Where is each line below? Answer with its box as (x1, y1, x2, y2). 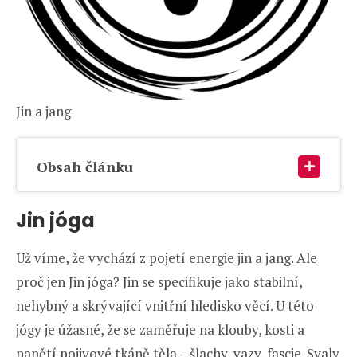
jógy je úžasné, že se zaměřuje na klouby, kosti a (16, 320, 304, 339)
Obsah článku (37, 156, 133, 176)
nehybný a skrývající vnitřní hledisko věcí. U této (16, 296, 314, 315)
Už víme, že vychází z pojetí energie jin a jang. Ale (16, 248, 317, 267)
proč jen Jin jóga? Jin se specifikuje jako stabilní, (16, 272, 302, 291)
